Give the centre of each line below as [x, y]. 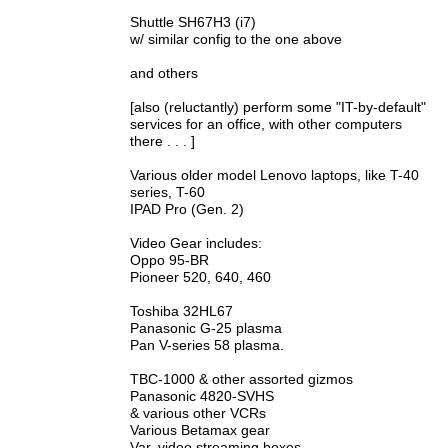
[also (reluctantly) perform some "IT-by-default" [278, 107]
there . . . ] [162, 141]
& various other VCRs [198, 413]
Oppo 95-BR [169, 260]
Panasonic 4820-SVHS [202, 396]
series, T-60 [167, 192]
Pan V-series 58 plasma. [207, 345]
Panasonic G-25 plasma [206, 328]
